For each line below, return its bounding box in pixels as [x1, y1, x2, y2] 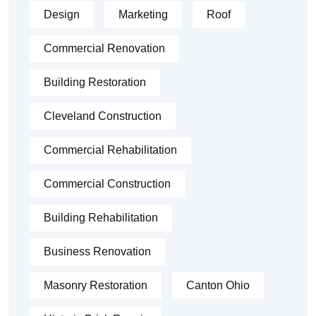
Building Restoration [44, 76, 146, 89]
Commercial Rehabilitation [44, 144, 177, 157]
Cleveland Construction [44, 110, 162, 123]
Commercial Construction [44, 178, 171, 190]
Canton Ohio [186, 279, 250, 292]
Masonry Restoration [44, 279, 147, 292]
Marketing [119, 8, 168, 21]
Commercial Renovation [44, 42, 165, 55]
